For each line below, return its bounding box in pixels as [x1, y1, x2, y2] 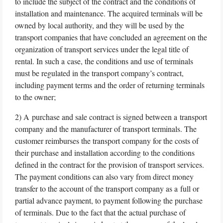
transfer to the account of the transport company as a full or [15, 183, 199, 194]
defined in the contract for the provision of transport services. [15, 159, 204, 170]
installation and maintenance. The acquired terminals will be [15, 7, 203, 18]
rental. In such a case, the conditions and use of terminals [15, 55, 193, 66]
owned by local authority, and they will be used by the [15, 19, 184, 30]
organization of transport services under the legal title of [15, 43, 189, 54]
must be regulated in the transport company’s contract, [15, 67, 184, 78]
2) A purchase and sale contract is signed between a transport [15, 111, 207, 122]
